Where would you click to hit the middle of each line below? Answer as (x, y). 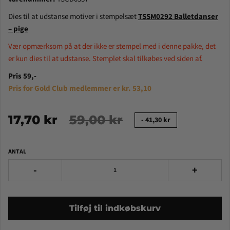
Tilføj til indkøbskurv (115, 208)
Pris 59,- (22, 76)
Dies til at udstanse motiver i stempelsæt (73, 17)
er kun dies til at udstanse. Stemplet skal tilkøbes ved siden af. (106, 59)
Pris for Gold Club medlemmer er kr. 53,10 (80, 89)
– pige (18, 29)
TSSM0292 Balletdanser (178, 17)
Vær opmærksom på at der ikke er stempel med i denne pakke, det (112, 47)
